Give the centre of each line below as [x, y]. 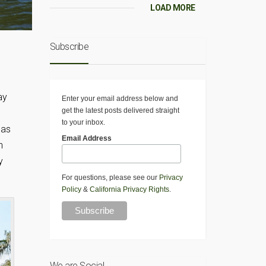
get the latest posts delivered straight [120, 111]
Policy [71, 190]
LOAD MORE [173, 8]
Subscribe [69, 47]
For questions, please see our [110, 178]
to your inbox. [83, 123]
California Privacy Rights [129, 190]
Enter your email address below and [120, 99]
